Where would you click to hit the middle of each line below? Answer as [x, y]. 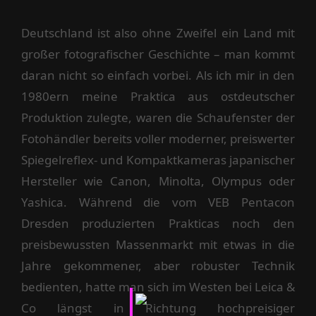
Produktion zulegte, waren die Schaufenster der [158, 118]
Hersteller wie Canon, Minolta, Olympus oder [158, 181]
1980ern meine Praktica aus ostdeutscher [158, 97]
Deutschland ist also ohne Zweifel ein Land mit [158, 33]
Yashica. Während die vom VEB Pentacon [158, 202]
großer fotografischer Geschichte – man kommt [158, 54]
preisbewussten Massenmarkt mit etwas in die [158, 245]
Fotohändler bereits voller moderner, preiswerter [158, 139]
